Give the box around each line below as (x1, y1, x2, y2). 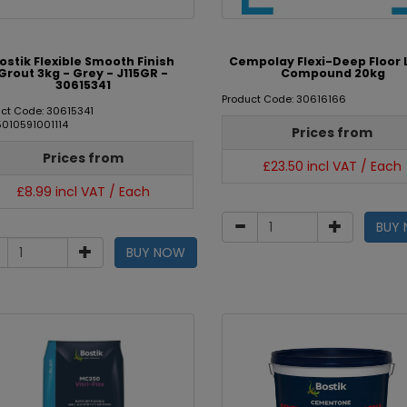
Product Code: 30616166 (221, 92, 346, 106)
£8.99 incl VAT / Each (15, 183, 150, 201)
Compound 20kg (280, 65, 385, 81)
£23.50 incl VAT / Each (263, 157, 402, 175)
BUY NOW (126, 243, 186, 262)
